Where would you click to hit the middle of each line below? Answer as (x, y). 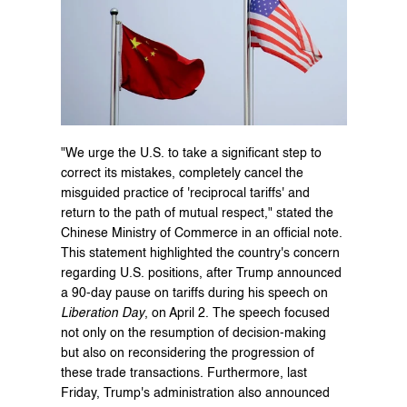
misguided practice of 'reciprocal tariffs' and (185, 193)
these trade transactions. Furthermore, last (184, 373)
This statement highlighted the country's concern (200, 253)
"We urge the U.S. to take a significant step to (191, 153)
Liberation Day (102, 313)
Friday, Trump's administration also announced (195, 393)
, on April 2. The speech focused (237, 313)
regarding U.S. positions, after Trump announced (201, 273)
